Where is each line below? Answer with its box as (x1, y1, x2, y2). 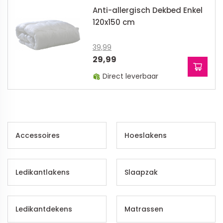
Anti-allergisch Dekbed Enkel (93, 5, 203, 15)
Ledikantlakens (15, 167, 70, 177)
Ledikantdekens (15, 204, 72, 214)
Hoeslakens (124, 130, 167, 140)
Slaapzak (124, 167, 158, 177)
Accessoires (15, 130, 60, 140)
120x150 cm (93, 17, 135, 27)
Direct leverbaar (103, 71, 158, 81)
